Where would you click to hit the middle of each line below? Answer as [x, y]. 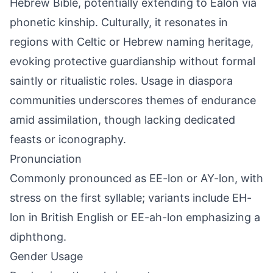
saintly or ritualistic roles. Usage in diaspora [121, 81]
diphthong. [38, 237]
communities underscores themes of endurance [133, 100]
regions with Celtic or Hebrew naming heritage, [132, 42]
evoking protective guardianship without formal [133, 61]
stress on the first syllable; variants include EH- [131, 198]
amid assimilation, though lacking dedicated [122, 120]
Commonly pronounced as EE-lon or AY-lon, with [136, 178]
